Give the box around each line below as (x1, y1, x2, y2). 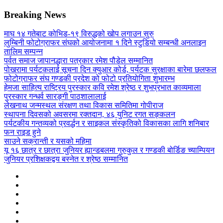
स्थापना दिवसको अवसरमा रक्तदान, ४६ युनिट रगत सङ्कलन (4, 110, 175, 119)
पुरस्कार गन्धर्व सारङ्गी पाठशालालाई (4, 92, 106, 101)
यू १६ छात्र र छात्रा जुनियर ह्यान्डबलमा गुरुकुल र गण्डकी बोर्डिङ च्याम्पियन (4, 146, 215, 155)
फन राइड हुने (4, 128, 41, 137)
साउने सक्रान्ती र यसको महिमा (4, 137, 92, 146)
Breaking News (4, 9, 66, 20)
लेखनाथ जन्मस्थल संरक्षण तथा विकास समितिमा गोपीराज (4, 101, 163, 110)
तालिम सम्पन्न (4, 47, 43, 56)
